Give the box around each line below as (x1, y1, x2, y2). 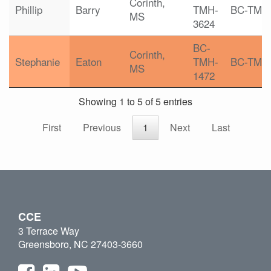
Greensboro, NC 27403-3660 (18, 237, 143, 252)
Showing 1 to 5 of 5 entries (79, 94, 192, 109)
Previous (83, 120, 121, 135)
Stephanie (15, 54, 60, 69)
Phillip (15, 2, 42, 17)
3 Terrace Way (18, 224, 79, 238)
